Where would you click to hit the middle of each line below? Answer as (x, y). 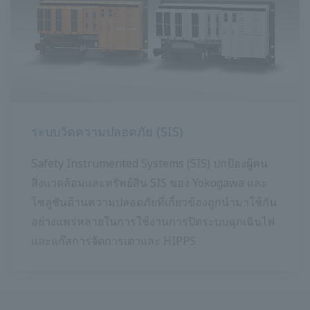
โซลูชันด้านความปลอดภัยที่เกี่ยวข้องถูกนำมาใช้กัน (154, 202)
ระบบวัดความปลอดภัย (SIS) (107, 132)
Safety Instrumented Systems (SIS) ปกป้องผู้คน (149, 164)
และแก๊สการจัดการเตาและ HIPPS (113, 241)
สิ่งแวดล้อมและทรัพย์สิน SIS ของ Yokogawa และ (149, 183)
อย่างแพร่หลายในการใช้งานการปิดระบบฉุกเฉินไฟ (153, 222)
